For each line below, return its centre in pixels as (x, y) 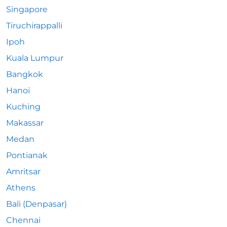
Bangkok (25, 74)
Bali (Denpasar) (36, 204)
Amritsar (23, 172)
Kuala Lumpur (35, 58)
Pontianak (27, 155)
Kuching (23, 107)
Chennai (23, 220)
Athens (21, 188)
